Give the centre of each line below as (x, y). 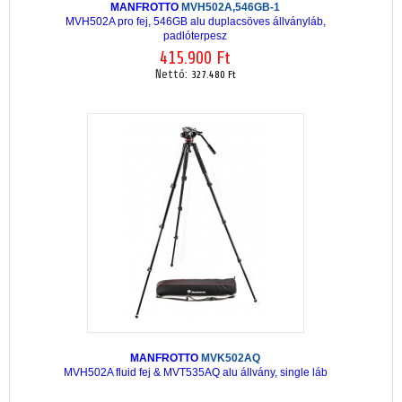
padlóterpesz (195, 35)
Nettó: (173, 74)
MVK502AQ (231, 358)
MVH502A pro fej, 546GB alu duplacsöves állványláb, (195, 21)
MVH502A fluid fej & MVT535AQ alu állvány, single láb (195, 372)
